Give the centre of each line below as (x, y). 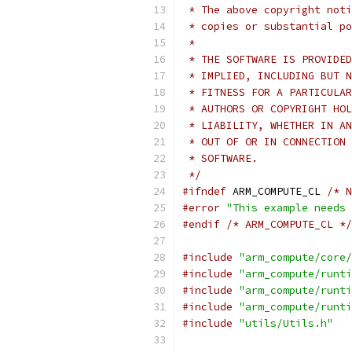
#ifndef (204, 191)
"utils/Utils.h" (286, 323)
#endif (201, 224)
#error (201, 208)
